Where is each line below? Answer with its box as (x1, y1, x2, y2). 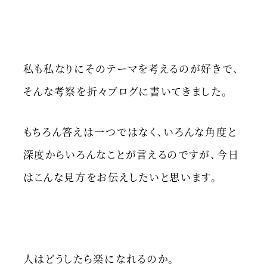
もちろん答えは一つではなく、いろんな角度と (23, 124, 237, 139)
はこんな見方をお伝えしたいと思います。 (23, 169, 218, 185)
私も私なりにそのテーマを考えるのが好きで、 (23, 60, 240, 76)
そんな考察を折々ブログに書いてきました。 (23, 83, 228, 98)
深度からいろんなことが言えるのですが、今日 (23, 147, 240, 162)
